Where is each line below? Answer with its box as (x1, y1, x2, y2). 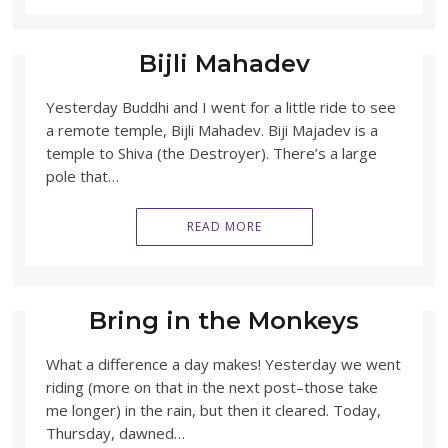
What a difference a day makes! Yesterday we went (45, 353, 401, 374)
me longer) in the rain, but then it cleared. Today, (45, 399, 381, 420)
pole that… (45, 166, 119, 187)
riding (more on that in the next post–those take (45, 376, 378, 397)
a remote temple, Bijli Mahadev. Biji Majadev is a (45, 120, 378, 141)
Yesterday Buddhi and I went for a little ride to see (45, 97, 396, 118)
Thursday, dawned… (45, 422, 185, 443)
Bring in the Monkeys (89, 306, 359, 336)
